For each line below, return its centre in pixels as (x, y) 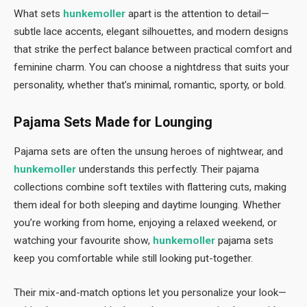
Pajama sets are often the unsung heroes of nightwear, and (148, 151)
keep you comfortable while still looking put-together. (133, 258)
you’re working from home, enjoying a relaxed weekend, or (145, 222)
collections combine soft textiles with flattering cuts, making (150, 187)
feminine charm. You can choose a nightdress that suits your (151, 67)
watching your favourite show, (83, 240)
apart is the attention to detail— (197, 14)
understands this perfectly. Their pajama (168, 169)
